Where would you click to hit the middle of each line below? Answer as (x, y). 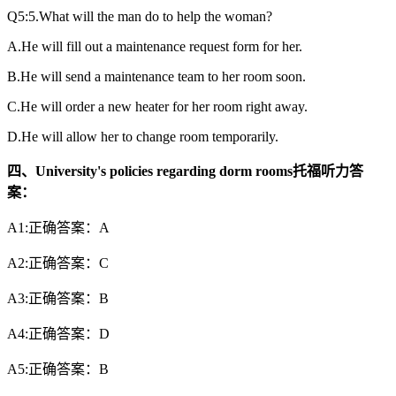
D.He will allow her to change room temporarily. (143, 136)
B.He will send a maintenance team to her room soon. (156, 76)
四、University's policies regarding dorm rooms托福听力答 (185, 171)
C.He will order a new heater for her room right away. (157, 106)
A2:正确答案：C (58, 263)
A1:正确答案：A (58, 227)
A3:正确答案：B (58, 298)
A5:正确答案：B (58, 369)
